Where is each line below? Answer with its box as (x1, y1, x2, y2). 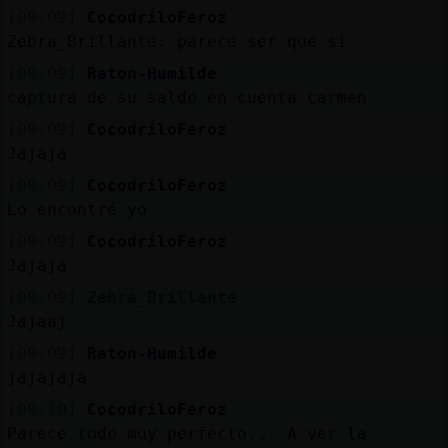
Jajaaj (6, 311, 67, 331)
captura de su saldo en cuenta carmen (6, 87, 367, 107)
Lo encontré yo (6, 199, 147, 219)
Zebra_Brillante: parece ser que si (6, 31, 347, 51)
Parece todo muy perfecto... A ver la (6, 423, 367, 443)
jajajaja (6, 367, 87, 387)
